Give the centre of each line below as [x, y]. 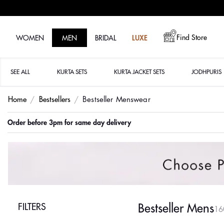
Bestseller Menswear [116, 99]
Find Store [192, 37]
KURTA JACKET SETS [139, 72]
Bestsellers [55, 99]
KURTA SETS [72, 72]
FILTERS [32, 207]
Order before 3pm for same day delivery [69, 122]
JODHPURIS [206, 72]
